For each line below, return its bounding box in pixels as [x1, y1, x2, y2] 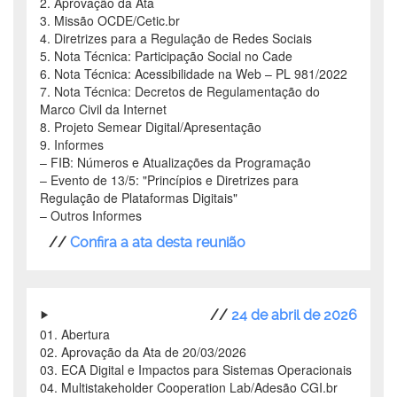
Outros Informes [51, 206, 142, 225]
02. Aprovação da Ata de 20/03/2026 [40, 343, 246, 362]
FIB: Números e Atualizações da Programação [51, 153, 311, 172]
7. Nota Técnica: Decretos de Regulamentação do [40, 82, 320, 101]
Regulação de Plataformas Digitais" [40, 189, 237, 207]
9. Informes [40, 136, 104, 154]
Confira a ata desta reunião [70, 234, 245, 252]
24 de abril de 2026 [231, 307, 357, 324]
